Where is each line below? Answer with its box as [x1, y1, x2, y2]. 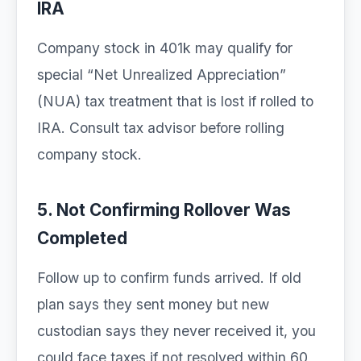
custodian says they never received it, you [37, 322, 316, 339]
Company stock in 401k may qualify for [37, 39, 293, 56]
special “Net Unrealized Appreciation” [37, 66, 286, 83]
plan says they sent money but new [37, 296, 269, 313]
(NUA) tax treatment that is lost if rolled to [37, 93, 313, 110]
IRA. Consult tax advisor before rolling [37, 119, 284, 136]
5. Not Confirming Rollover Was [37, 200, 291, 220]
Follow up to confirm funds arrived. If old [37, 269, 301, 286]
